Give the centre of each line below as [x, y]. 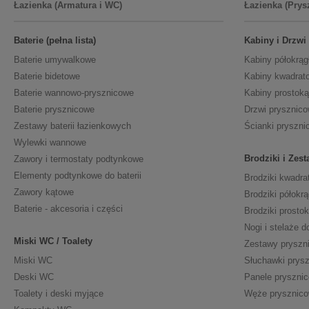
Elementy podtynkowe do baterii [78, 176]
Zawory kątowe [44, 192]
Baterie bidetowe [47, 77]
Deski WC [34, 277]
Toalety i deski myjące [59, 294]
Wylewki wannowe [50, 143]
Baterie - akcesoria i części [68, 209]
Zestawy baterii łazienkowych [72, 126]
